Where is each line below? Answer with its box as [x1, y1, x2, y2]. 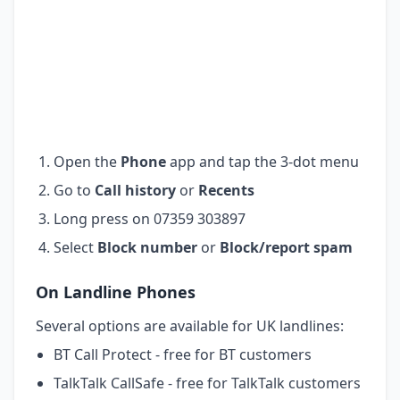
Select [54, 237, 97, 257]
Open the [54, 151, 121, 171]
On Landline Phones [36, 280, 196, 303]
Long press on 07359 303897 [54, 208, 246, 229]
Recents [198, 179, 254, 200]
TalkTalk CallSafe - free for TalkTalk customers [54, 372, 361, 393]
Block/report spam [220, 237, 353, 257]
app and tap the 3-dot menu [166, 151, 359, 171]
